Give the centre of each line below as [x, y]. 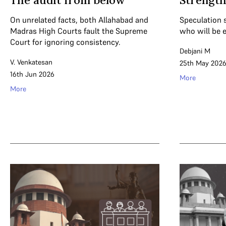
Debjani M [195, 51]
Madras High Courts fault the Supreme [79, 31]
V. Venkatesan [31, 62]
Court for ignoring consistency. [65, 42]
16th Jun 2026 [32, 74]
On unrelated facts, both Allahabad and [79, 20]
